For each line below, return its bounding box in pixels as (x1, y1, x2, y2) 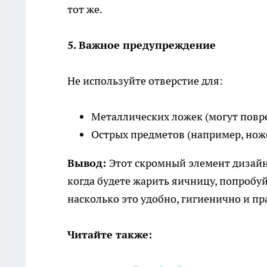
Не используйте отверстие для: (67, 74, 223, 88)
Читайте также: (67, 228, 152, 242)
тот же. (67, 2, 103, 17)
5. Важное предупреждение (67, 38, 216, 52)
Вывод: (67, 156, 109, 170)
